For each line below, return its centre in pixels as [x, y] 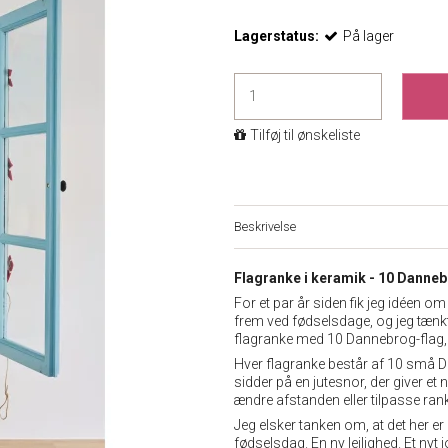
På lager [368, 35]
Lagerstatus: [276, 35]
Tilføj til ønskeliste [305, 134]
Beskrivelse [265, 226]
